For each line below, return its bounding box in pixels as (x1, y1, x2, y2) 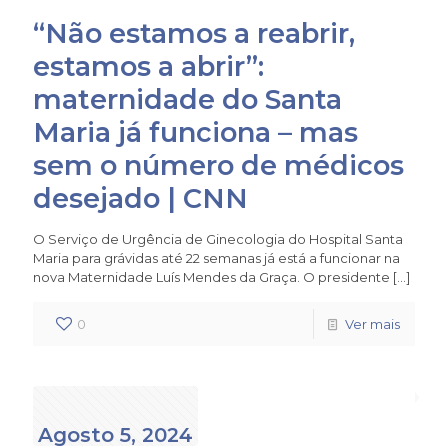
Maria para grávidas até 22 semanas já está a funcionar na (33, 249, 400, 266)
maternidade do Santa (33, 82, 342, 116)
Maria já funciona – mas (33, 115, 358, 149)
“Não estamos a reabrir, (33, 16, 355, 50)
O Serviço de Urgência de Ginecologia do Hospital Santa (33, 230, 403, 247)
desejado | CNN (33, 181, 248, 215)
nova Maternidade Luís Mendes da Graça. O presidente (33, 268, 390, 285)
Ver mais (345, 315, 400, 332)
